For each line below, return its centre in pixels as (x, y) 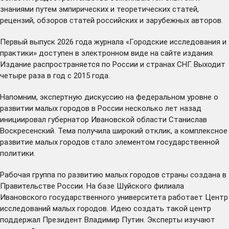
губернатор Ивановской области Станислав (127, 119)
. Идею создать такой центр (159, 208)
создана (205, 175)
